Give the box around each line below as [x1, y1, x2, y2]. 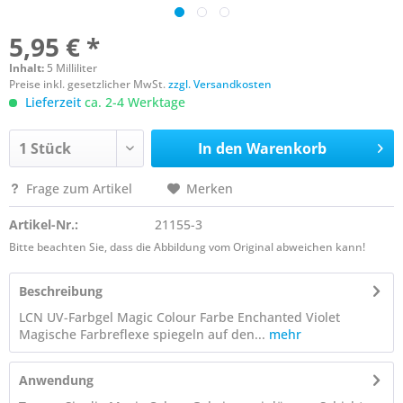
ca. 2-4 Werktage [81, 94, 185, 111]
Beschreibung [19, 282, 103, 300]
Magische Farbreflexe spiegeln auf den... [19, 326, 265, 343]
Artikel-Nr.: [9, 216, 78, 233]
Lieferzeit [25, 94, 81, 111]
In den [197, 139, 243, 158]
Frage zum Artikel [22, 180, 136, 197]
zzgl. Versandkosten [168, 76, 272, 92]
